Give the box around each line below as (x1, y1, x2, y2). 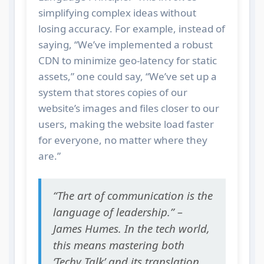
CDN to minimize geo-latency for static (38, 53, 217, 67)
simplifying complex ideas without (38, 5, 196, 19)
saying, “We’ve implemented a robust (38, 37, 213, 51)
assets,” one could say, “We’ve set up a (38, 69, 217, 83)
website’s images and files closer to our (38, 101, 219, 115)
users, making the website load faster (38, 117, 214, 131)
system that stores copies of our (38, 85, 187, 99)
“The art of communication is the (52, 187, 213, 203)
